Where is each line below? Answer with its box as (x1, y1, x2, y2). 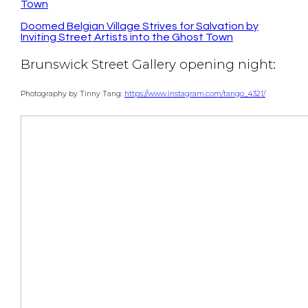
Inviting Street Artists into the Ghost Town (21, 31, 233, 43)
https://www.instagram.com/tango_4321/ (124, 89, 265, 98)
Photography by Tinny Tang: (21, 89, 124, 98)
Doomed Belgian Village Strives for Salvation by (21, 20, 258, 32)
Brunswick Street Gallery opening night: (21, 56, 276, 72)
